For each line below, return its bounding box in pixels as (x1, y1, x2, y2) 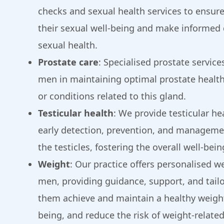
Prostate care (38, 56, 98, 68)
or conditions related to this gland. (38, 90, 186, 102)
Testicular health (38, 107, 113, 119)
